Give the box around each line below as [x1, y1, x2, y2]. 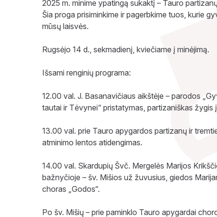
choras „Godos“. [42, 184, 100, 194]
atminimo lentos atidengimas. [42, 138, 142, 147]
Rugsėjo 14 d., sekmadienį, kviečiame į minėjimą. [42, 45, 209, 54]
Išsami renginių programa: [42, 68, 131, 77]
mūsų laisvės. [42, 21, 89, 31]
